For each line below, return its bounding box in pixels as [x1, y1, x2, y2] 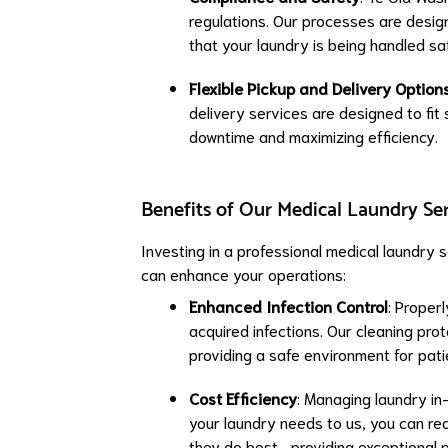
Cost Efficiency [189, 387, 297, 408]
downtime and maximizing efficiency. [189, 125, 438, 146]
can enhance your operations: [141, 263, 346, 284]
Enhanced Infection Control [189, 295, 388, 316]
